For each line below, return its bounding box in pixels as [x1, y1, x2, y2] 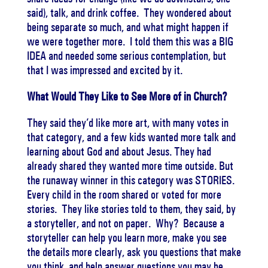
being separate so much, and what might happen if [26, 20, 229, 34]
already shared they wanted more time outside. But [26, 159, 233, 173]
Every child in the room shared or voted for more [26, 187, 221, 202]
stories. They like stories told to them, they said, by [26, 202, 236, 216]
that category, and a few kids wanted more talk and [26, 130, 236, 144]
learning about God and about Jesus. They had [26, 144, 211, 159]
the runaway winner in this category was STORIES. [26, 173, 237, 187]
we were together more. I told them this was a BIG [26, 34, 233, 48]
